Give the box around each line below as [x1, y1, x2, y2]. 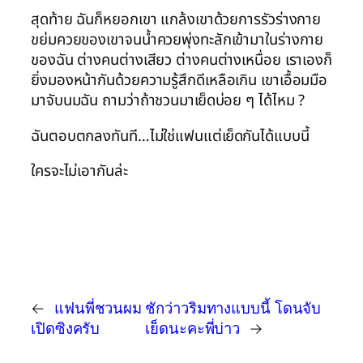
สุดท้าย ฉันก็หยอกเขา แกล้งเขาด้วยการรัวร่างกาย [31, 8, 322, 32]
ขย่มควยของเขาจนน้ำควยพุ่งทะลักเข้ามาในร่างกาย [31, 28, 324, 52]
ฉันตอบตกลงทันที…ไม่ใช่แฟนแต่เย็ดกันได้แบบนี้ [31, 124, 310, 147]
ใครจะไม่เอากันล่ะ [31, 160, 128, 183]
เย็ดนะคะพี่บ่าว [145, 317, 241, 338]
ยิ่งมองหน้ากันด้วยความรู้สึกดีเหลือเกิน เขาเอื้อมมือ [31, 69, 328, 92]
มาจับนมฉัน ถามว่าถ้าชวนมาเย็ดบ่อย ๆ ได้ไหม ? [31, 89, 305, 113]
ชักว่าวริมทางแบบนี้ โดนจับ [145, 297, 322, 318]
